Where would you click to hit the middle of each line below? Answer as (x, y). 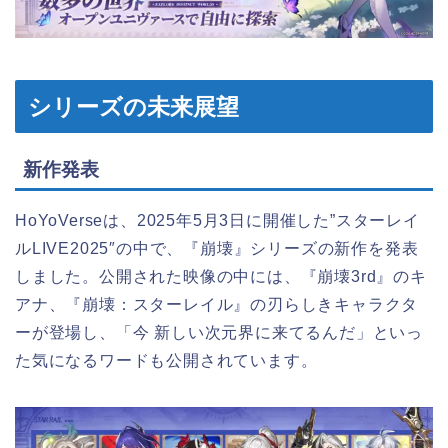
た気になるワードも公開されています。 (166, 360)
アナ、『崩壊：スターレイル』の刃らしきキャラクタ (217, 304)
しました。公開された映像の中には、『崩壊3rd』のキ (221, 276)
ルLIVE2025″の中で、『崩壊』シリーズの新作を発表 (217, 248)
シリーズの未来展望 (133, 107)
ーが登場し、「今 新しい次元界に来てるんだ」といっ (219, 332)
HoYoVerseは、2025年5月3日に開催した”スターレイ (217, 220)
